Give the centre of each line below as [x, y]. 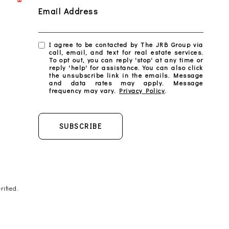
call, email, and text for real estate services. [126, 52]
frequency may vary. [84, 90]
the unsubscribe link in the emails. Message [126, 75]
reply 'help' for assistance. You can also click [126, 67]
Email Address [68, 11]
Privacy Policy [142, 90]
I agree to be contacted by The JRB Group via [126, 44]
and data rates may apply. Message [126, 83]
